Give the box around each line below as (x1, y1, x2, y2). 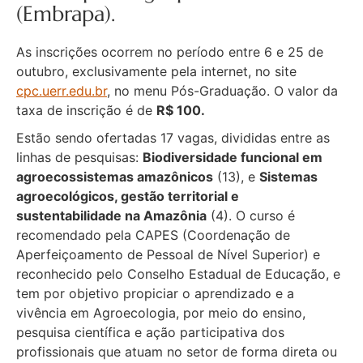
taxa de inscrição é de (16, 101, 156, 118)
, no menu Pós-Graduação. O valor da (107, 82, 338, 99)
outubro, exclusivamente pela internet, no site (16, 62, 297, 79)
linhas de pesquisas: (16, 148, 143, 165)
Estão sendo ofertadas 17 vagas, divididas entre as (16, 129, 330, 146)
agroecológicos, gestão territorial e (16, 187, 239, 204)
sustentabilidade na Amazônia (16, 207, 207, 224)
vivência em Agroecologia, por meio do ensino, (16, 304, 305, 321)
